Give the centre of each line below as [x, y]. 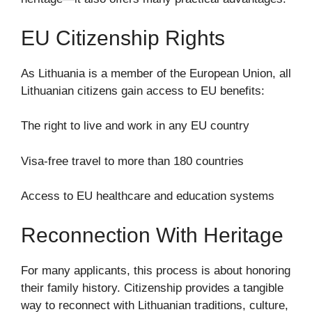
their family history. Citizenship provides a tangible [152, 288]
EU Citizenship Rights [123, 38]
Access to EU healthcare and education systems [148, 196]
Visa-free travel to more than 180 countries [132, 161]
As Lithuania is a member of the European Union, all [156, 73]
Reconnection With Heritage [152, 235]
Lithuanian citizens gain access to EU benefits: [143, 91]
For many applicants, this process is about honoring [156, 270]
